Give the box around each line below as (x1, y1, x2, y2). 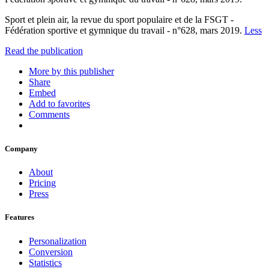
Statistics (29, 257, 62, 268)
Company (5, 144, 38, 154)
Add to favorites (29, 98, 90, 109)
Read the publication (5, 45, 83, 56)
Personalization (29, 235, 86, 246)
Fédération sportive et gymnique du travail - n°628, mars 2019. (5, 25, 244, 35)
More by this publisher (29, 65, 114, 76)
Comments (29, 109, 70, 119)
